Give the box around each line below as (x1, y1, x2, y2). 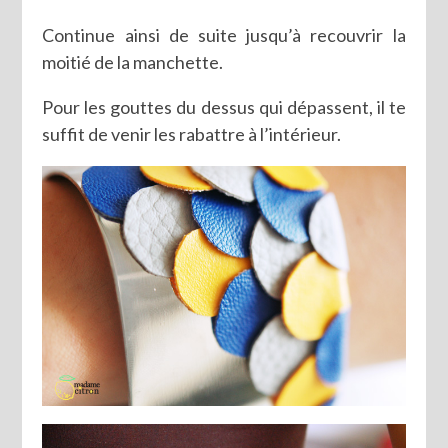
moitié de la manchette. (42, 50, 224, 73)
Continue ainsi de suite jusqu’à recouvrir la (42, 23, 406, 46)
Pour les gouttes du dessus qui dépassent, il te (42, 95, 406, 118)
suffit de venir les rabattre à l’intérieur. (42, 122, 342, 145)
